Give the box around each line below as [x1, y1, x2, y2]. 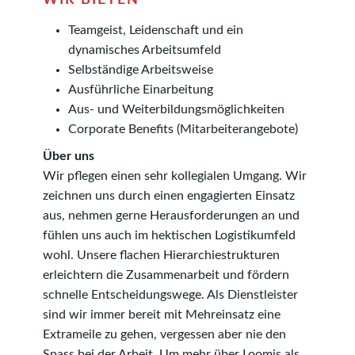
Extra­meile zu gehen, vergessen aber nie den [43, 328, 286, 342]
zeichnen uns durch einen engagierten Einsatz [43, 189, 295, 203]
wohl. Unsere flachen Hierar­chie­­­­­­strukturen [43, 249, 280, 262]
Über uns [43, 150, 94, 163]
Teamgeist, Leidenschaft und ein [68, 23, 243, 36]
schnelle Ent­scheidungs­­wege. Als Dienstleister [43, 288, 298, 302]
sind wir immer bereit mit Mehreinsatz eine [43, 308, 281, 322]
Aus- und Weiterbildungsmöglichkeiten [68, 102, 284, 116]
